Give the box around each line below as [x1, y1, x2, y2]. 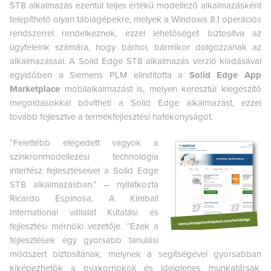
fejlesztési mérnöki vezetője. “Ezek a [10, 220, 158, 232]
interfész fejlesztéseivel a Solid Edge [10, 165, 158, 176]
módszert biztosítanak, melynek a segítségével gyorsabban [10, 248, 261, 260]
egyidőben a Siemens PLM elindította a [10, 69, 189, 80]
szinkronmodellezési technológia [10, 151, 158, 162]
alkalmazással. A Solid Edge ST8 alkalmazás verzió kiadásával [10, 55, 261, 67]
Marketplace [10, 83, 60, 94]
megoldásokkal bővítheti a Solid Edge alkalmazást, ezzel [10, 97, 261, 108]
